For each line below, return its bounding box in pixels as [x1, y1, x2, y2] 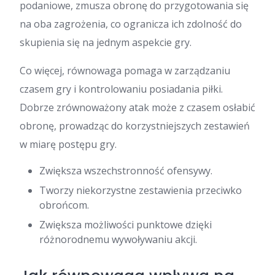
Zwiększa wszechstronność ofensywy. [39, 163, 212, 177]
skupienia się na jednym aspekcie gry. [20, 35, 192, 49]
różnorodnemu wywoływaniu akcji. [39, 232, 197, 246]
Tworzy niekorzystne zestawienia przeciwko [39, 183, 242, 197]
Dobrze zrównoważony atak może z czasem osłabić [20, 100, 255, 114]
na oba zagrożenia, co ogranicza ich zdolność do [20, 17, 242, 31]
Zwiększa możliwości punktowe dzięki [39, 217, 212, 231]
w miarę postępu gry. [20, 137, 117, 151]
